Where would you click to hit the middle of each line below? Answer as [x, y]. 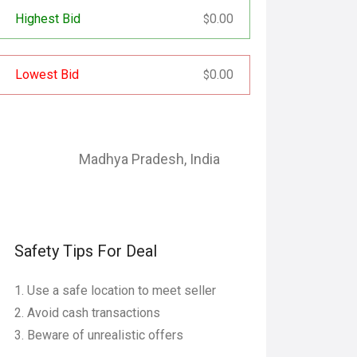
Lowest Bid [47, 75]
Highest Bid [48, 19]
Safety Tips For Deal [86, 251]
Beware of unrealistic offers [105, 335]
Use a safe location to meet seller [122, 290]
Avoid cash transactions [94, 313]
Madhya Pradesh [131, 159]
